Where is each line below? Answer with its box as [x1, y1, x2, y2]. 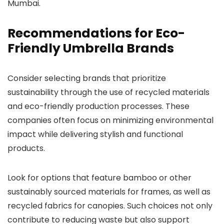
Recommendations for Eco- [7, 24, 185, 42]
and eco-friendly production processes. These [7, 100, 189, 112]
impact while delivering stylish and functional [7, 128, 183, 140]
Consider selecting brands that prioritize [7, 72, 166, 84]
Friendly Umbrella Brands [7, 39, 174, 57]
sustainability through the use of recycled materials [7, 86, 209, 98]
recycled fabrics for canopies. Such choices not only [7, 199, 212, 211]
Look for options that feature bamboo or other [7, 171, 191, 183]
